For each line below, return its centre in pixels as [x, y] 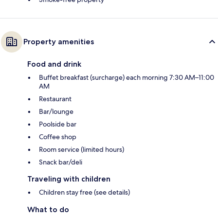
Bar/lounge [56, 111]
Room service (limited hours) [82, 149]
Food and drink [54, 64]
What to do [48, 209]
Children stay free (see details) [84, 192]
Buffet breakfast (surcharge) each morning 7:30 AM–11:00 [127, 77]
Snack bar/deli [61, 162]
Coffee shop [58, 136]
